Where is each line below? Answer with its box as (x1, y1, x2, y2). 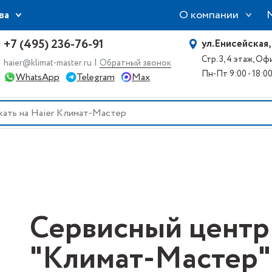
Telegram (76, 70, 115, 84)
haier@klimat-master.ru (4, 56, 92, 69)
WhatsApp (16, 70, 59, 84)
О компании (178, 7, 239, 23)
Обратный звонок (100, 56, 171, 69)
